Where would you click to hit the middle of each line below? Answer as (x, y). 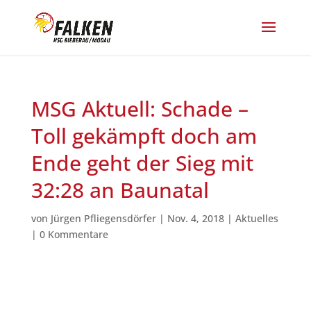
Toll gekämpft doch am (144, 136)
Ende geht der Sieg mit (142, 163)
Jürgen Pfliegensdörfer (103, 218)
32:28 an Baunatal (120, 190)
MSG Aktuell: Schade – (140, 109)
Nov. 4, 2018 (195, 218)
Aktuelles (257, 218)
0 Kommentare (74, 234)
